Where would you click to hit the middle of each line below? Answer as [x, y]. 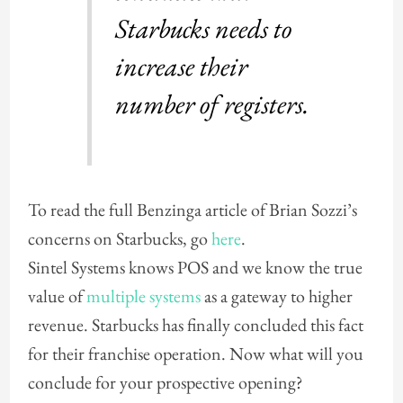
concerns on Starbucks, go [119, 238]
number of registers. [212, 104]
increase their [182, 67]
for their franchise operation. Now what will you [195, 353]
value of [57, 296]
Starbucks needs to [204, 29]
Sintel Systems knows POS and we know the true [195, 267]
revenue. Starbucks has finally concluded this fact [195, 324]
